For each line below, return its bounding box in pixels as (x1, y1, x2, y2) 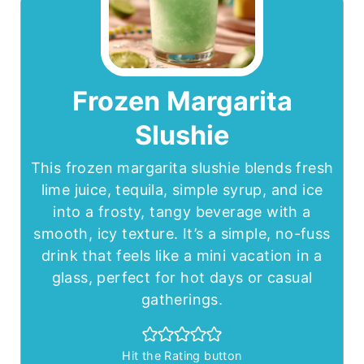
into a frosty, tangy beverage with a (53, 203, 311, 221)
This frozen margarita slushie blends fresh (30, 159, 334, 177)
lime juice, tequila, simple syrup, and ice (41, 181, 323, 199)
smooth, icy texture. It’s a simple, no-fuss (33, 225, 331, 243)
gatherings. (141, 291, 223, 309)
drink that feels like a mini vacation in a (41, 247, 323, 265)
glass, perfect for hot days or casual (51, 269, 313, 287)
